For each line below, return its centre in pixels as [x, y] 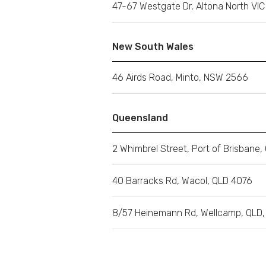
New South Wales [153, 47]
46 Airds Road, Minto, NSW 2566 [180, 77]
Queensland [140, 118]
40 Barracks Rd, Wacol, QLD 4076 [182, 181]
